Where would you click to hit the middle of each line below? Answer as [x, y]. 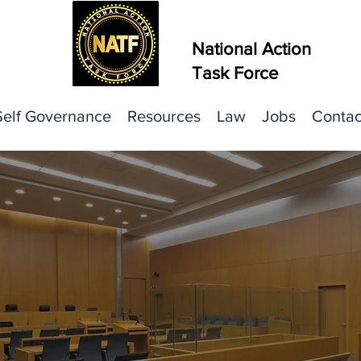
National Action [251, 49]
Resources [164, 116]
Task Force [235, 73]
